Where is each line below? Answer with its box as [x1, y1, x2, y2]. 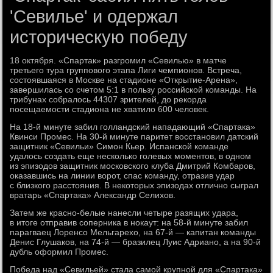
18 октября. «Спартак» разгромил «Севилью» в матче [10, 55, 227, 65]
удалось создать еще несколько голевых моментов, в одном [10, 151, 252, 161]
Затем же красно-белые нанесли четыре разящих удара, [10, 208, 239, 218]
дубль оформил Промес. [10, 247, 109, 257]
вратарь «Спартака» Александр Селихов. [10, 190, 176, 200]
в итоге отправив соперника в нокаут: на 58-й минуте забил [10, 218, 249, 227]
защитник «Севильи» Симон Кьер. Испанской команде [10, 141, 229, 151]
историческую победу [10, 27, 188, 47]
